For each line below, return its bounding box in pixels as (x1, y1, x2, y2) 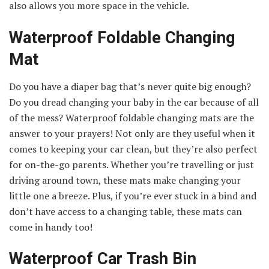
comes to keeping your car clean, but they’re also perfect (9, 142, 258, 156)
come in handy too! (9, 220, 92, 234)
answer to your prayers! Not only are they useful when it (9, 126, 255, 140)
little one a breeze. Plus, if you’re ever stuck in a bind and (9, 189, 256, 202)
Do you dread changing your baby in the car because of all (9, 95, 259, 109)
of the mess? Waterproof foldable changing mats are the (9, 110, 254, 124)
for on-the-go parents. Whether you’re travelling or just (9, 157, 254, 171)
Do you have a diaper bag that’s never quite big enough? (9, 79, 251, 93)
